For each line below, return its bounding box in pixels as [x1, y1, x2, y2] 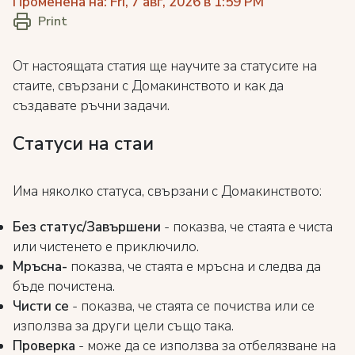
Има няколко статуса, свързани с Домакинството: [13, 182, 322, 200]
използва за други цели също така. [13, 317, 234, 335]
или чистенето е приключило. [13, 238, 199, 256]
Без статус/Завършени [13, 218, 161, 236]
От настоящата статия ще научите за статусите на [13, 57, 317, 75]
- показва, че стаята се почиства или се [72, 297, 315, 315]
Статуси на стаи [13, 131, 154, 156]
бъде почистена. [13, 277, 115, 296]
